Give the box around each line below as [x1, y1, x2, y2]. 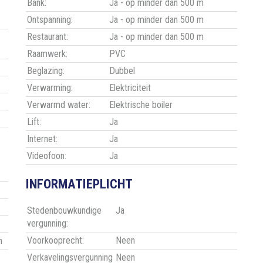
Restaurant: [27, 31, 68, 43]
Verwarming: [27, 82, 73, 94]
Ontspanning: [27, 14, 73, 26]
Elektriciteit [109, 82, 151, 94]
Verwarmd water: [27, 99, 90, 111]
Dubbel [109, 65, 135, 77]
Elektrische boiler [109, 99, 173, 111]
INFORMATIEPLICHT [26, 176, 133, 192]
